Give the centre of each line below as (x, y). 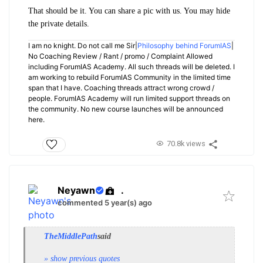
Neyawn (76, 190)
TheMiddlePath (71, 236)
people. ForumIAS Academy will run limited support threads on (129, 99)
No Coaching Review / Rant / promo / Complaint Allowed (120, 56)
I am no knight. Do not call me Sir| (83, 46)
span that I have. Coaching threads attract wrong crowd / (121, 88)
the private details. (59, 24)
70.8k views (186, 144)
